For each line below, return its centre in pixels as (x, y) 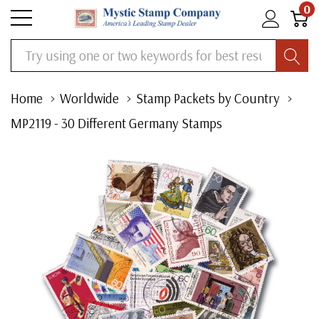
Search (26, 49)
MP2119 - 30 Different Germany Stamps (116, 123)
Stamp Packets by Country (208, 98)
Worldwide (89, 98)
